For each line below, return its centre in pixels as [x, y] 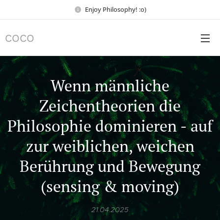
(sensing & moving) [110, 186]
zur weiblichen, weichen [110, 146]
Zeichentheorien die [110, 106]
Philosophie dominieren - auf [110, 126]
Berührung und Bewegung [110, 166]
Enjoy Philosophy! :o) [115, 9]
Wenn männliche [110, 85]
